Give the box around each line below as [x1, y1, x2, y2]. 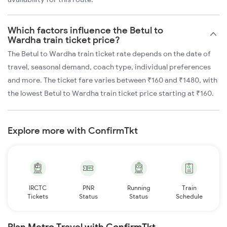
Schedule [175, 193, 203, 201]
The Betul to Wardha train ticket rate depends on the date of [8, 49, 211, 59]
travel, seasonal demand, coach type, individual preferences [8, 62, 211, 72]
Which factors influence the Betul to [8, 24, 163, 36]
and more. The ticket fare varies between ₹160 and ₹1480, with [8, 75, 217, 85]
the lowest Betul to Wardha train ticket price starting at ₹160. [8, 89, 214, 98]
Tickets [27, 193, 49, 201]
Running [127, 184, 150, 192]
